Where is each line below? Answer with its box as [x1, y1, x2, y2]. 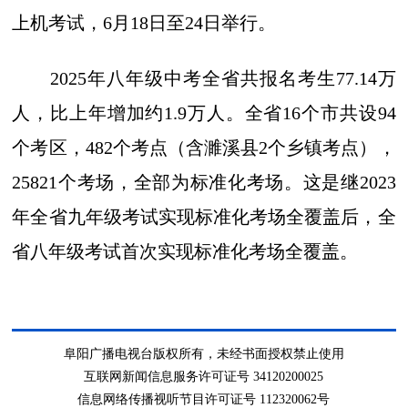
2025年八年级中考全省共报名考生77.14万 [12, 68, 396, 89]
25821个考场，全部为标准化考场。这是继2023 [12, 172, 396, 193]
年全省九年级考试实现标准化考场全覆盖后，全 [12, 207, 396, 228]
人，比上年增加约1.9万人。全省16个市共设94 [12, 103, 396, 124]
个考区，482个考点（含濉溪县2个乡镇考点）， [12, 138, 396, 158]
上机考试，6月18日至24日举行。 [12, 13, 277, 34]
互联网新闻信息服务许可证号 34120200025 [84, 370, 324, 384]
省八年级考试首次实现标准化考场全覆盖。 [12, 241, 359, 262]
